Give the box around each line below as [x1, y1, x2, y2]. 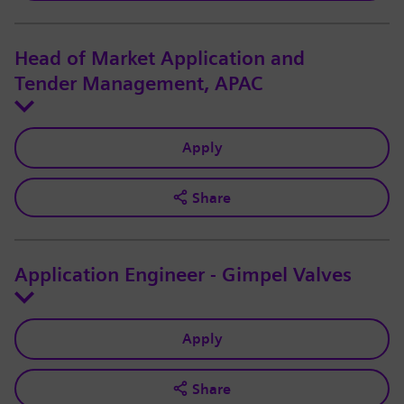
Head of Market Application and [14, 47, 305, 71]
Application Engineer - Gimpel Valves [14, 263, 352, 288]
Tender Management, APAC [14, 72, 262, 96]
